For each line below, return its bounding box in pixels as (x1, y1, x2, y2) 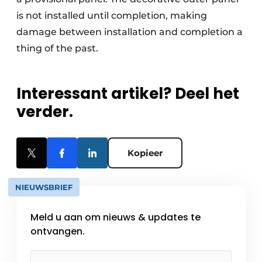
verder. (16, 101, 73, 122)
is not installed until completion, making (16, 9, 207, 21)
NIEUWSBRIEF (15, 182, 73, 192)
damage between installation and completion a (16, 26, 243, 37)
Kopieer (127, 147, 163, 158)
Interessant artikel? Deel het (16, 82, 239, 104)
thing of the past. (16, 42, 103, 54)
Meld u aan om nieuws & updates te (30, 210, 201, 224)
